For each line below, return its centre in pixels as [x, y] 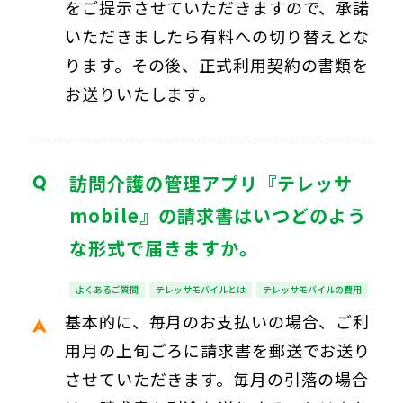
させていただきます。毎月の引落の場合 [217, 378]
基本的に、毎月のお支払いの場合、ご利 [218, 321]
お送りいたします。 [141, 93]
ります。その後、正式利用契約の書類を [217, 64]
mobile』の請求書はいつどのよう [218, 215]
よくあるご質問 [107, 289]
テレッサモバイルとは [201, 289]
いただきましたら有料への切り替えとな [218, 36]
